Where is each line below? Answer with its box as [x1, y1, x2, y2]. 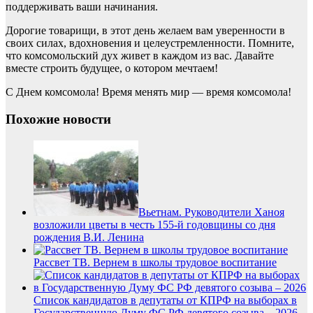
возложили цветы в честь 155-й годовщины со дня [34, 218, 275, 231]
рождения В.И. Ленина [34, 231, 144, 243]
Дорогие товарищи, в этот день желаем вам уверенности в [6, 24, 285, 37]
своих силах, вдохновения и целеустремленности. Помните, [6, 37, 294, 50]
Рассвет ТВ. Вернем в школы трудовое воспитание [34, 256, 277, 268]
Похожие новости [6, 112, 111, 127]
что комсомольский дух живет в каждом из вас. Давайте [6, 50, 274, 62]
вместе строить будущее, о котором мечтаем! [6, 62, 218, 75]
